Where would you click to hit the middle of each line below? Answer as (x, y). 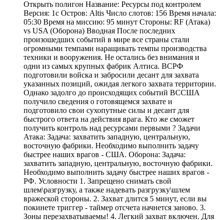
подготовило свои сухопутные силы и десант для (106, 110)
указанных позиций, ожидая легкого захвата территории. (120, 83)
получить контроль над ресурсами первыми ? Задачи (112, 128)
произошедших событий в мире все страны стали (107, 39)
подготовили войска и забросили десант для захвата (111, 75)
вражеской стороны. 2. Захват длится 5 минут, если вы (115, 198)
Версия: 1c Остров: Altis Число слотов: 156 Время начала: (120, 13)
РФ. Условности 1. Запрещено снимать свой (97, 181)
